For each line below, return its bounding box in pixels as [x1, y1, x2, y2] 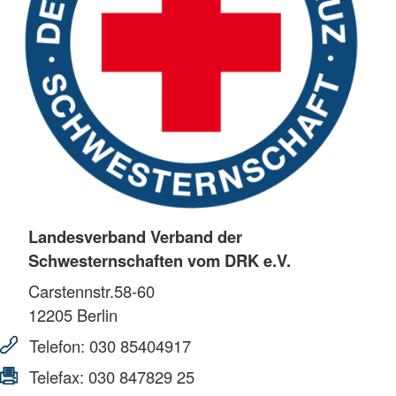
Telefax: [25, 365, 88, 389]
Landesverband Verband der [28, 225, 242, 249]
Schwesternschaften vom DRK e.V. [28, 248, 291, 273]
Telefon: [25, 334, 89, 358]
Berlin [72, 303, 118, 327]
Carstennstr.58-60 [28, 279, 155, 303]
